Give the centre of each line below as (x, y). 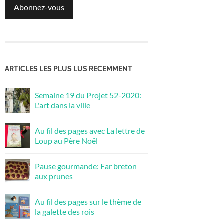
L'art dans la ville (63, 105)
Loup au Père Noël (66, 140)
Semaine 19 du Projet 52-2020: (88, 95)
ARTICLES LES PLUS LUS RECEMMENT (69, 68)
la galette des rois (65, 211)
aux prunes (54, 176)
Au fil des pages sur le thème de (88, 201)
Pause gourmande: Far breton (86, 166)
